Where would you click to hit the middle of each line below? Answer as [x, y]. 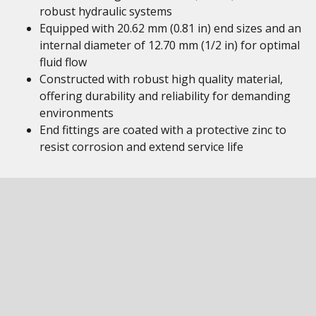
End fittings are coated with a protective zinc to [163, 130]
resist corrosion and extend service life [141, 147]
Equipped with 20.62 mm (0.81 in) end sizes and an [170, 28]
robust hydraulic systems [106, 11]
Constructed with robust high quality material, [161, 79]
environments [77, 113]
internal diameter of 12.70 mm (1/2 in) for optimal [170, 45]
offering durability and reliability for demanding [165, 96]
